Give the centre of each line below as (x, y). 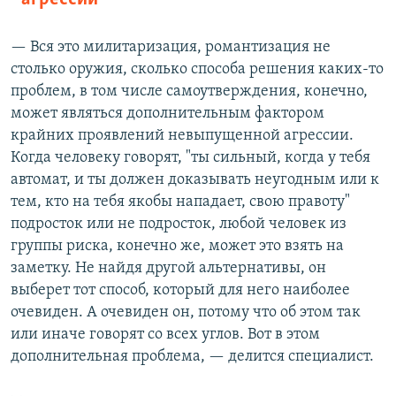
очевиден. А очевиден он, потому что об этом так (186, 312)
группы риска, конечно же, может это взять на (177, 246)
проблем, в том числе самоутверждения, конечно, (189, 91)
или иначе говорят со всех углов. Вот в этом (165, 334)
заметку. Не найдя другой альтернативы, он (168, 268)
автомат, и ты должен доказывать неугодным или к (195, 179)
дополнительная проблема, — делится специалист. (192, 356)
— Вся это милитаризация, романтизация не (171, 47)
